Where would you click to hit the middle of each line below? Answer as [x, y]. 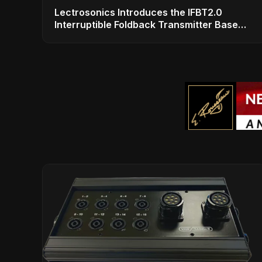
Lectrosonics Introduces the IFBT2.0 [138, 13]
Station [71, 37]
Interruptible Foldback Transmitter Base [146, 25]
